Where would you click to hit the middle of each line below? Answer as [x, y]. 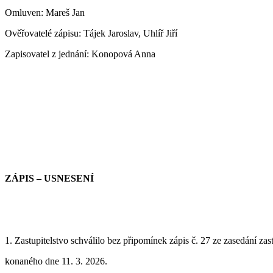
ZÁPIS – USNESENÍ [49, 178]
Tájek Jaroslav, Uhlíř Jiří [130, 33]
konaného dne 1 [35, 261]
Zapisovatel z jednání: [48, 54]
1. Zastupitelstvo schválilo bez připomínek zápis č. [103, 240]
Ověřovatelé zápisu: [44, 33]
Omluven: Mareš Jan [45, 12]
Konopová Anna [123, 54]
